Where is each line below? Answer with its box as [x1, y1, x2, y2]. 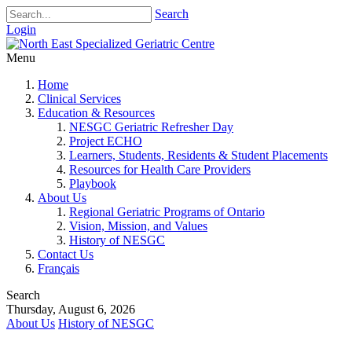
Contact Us [38, 247, 93, 261]
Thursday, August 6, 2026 [6, 302, 135, 316]
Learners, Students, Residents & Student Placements [69, 148, 328, 162]
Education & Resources [38, 106, 155, 119]
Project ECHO [69, 134, 142, 148]
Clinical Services [38, 92, 121, 105]
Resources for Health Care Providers [69, 163, 251, 176]
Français [38, 262, 79, 275]
